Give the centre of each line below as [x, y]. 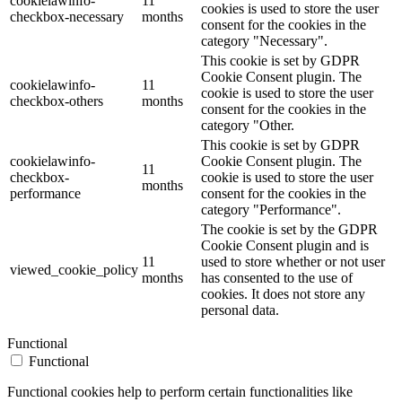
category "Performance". [271, 209]
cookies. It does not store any [283, 293]
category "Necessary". [264, 40]
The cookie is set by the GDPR [289, 229]
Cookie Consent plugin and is [285, 245]
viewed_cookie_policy [74, 269]
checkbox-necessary [67, 16]
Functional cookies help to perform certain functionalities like [180, 391]
